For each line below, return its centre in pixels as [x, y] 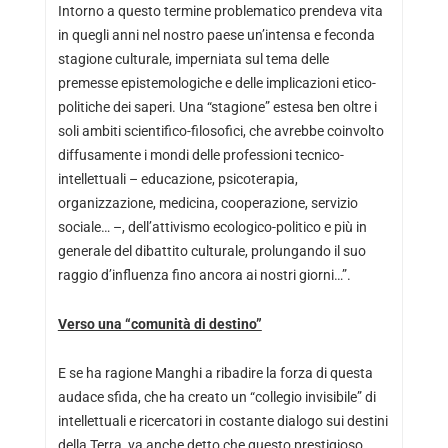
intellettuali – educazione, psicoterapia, [177, 178]
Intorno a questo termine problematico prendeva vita [220, 10]
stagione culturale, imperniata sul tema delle [193, 58]
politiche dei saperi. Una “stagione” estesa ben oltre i [217, 106]
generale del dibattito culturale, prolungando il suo [211, 250]
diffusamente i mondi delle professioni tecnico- [200, 154]
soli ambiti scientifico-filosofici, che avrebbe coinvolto [220, 130]
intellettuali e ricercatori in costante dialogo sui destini [222, 420]
